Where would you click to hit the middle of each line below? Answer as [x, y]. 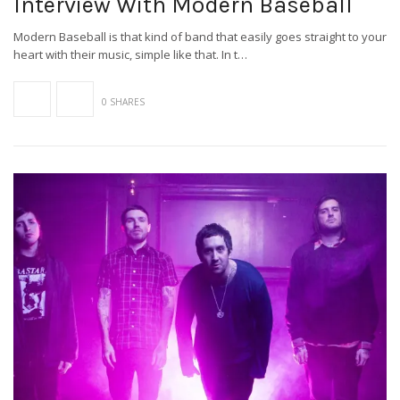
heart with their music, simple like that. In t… [130, 55]
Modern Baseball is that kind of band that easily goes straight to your [200, 37]
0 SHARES [123, 102]
